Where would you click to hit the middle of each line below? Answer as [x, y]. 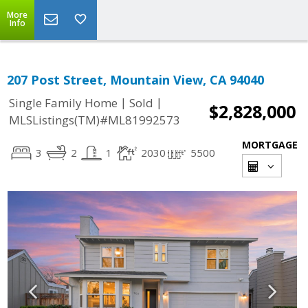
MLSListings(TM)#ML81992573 [95, 120]
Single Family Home [63, 103]
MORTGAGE [270, 145]
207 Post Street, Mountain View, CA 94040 [135, 80]
